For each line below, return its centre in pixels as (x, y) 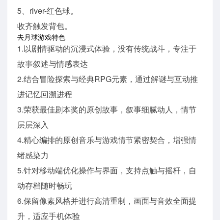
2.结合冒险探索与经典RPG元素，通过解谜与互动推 (108, 79)
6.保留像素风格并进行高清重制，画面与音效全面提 (107, 200)
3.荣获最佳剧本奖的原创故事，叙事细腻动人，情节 (107, 109)
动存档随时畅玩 (45, 185)
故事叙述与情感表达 (53, 63)
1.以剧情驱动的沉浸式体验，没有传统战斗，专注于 (107, 48)
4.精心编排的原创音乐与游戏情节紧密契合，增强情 (107, 139)
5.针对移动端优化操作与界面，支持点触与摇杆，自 (107, 170)
